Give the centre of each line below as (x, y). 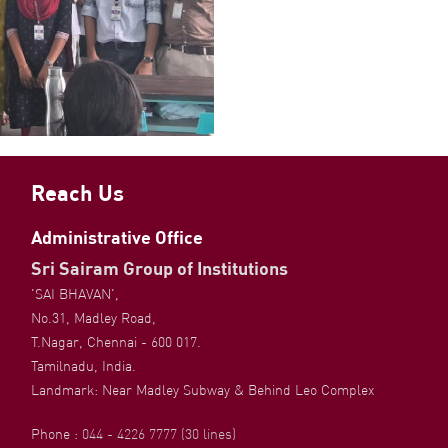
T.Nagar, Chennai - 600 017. (115, 342)
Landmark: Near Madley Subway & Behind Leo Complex (202, 390)
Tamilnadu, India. (83, 366)
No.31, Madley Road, (93, 318)
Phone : (56, 434)
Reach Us (77, 192)
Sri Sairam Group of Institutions (159, 267)
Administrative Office (116, 236)
